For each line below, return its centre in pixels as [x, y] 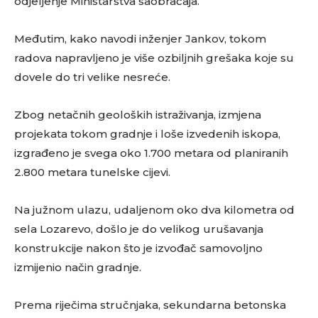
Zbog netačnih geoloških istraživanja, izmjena [138, 115]
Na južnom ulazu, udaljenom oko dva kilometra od [154, 210]
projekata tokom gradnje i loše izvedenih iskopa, [147, 134]
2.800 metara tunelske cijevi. [92, 172]
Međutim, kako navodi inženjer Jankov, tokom [140, 39]
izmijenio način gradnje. [78, 268]
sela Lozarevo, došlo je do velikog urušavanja [139, 229]
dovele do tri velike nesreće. [92, 77]
